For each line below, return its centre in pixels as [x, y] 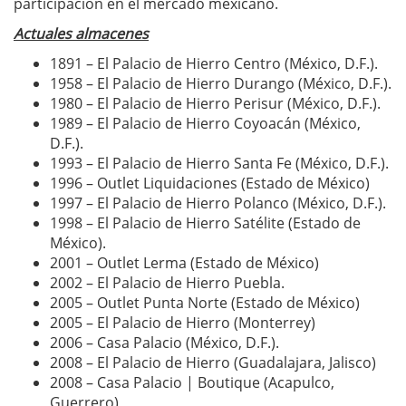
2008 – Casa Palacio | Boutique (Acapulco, [192, 382]
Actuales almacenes [81, 34]
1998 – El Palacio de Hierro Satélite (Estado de [205, 223]
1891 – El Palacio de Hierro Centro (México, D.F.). [214, 63]
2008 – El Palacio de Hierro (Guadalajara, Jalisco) [213, 362]
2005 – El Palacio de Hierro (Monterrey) [183, 323]
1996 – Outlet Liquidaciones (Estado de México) [210, 183]
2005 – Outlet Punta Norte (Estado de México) [205, 303]
